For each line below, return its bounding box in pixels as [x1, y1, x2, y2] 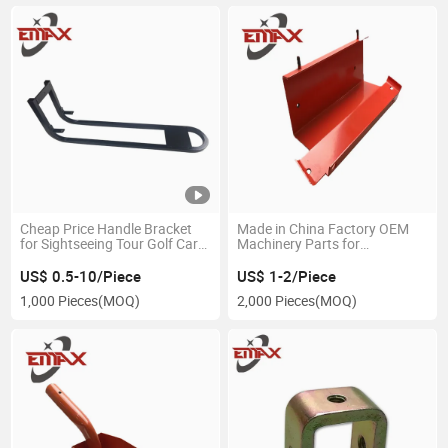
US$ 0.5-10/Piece [20, 265, 142, 286]
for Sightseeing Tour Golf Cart [20, 234, 204, 253]
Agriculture [236, 249, 305, 268]
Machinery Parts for [236, 234, 360, 253]
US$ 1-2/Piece [236, 265, 336, 286]
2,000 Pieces [236, 292, 315, 311]
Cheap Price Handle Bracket [20, 219, 193, 238]
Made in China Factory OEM [236, 219, 409, 238]
